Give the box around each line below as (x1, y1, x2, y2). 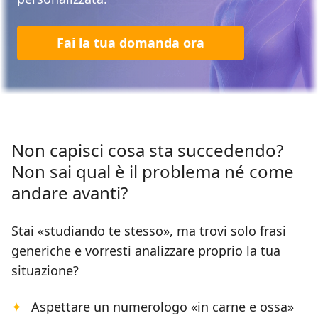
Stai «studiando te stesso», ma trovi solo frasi (11, 222, 286, 240)
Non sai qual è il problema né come (11, 160, 294, 184)
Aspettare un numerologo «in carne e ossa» (31, 298, 294, 316)
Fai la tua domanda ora (57, 34, 204, 52)
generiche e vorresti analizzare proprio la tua (11, 242, 280, 260)
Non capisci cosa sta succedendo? (11, 138, 283, 163)
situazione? (11, 262, 79, 280)
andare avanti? (11, 181, 128, 205)
